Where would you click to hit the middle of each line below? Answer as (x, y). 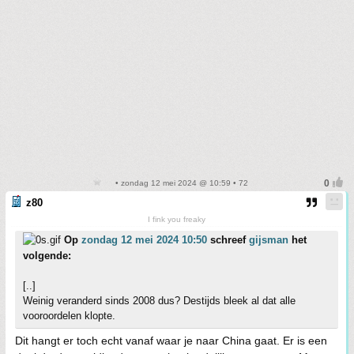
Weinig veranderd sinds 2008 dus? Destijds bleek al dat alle (159, 301)
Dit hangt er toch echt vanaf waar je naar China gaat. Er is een (171, 341)
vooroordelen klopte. (69, 316)
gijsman (269, 240)
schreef (228, 240)
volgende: (47, 256)
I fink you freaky (177, 219)
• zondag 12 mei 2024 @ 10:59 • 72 (180, 183)
